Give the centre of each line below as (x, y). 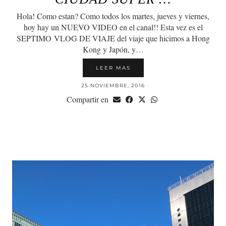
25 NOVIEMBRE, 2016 (113, 86)
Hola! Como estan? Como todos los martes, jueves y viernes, (113, 16)
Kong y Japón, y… (113, 49)
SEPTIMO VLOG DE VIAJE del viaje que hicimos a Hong (113, 38)
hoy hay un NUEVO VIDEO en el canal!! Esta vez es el (113, 27)
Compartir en (88, 99)
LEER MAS (113, 68)
